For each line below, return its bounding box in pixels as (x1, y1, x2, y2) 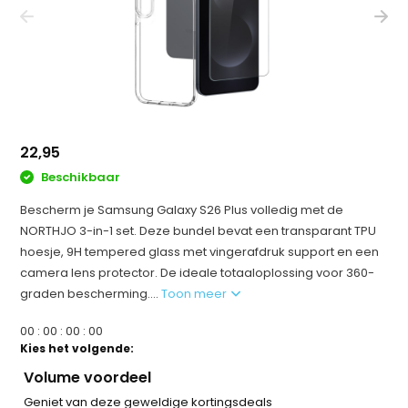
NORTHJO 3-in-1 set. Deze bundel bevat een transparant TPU (20, 221, 377, 240)
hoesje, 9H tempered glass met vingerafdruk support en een (20, 242, 380, 260)
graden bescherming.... (20, 284, 162, 302)
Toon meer (161, 284, 230, 302)
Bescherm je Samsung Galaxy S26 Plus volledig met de (20, 200, 344, 219)
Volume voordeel (24, 366, 152, 388)
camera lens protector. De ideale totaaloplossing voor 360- (20, 263, 375, 281)
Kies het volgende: (20, 340, 135, 356)
